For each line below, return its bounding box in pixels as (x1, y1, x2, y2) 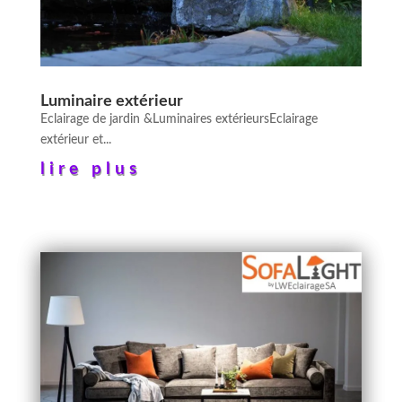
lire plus (39, 160, 141, 178)
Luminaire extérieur (39, 92, 183, 109)
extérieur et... (39, 133, 111, 146)
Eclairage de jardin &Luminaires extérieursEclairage (39, 112, 318, 126)
